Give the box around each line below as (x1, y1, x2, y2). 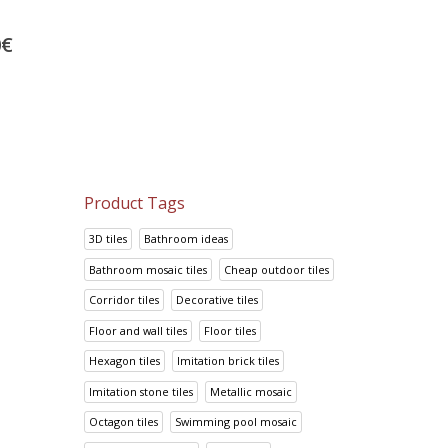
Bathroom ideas (144, 230, 229, 246)
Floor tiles (204, 322, 257, 338)
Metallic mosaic (210, 383, 293, 399)
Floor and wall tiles (88, 322, 187, 338)
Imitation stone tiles (88, 383, 193, 399)
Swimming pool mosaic (175, 414, 298, 430)
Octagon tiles (88, 414, 158, 430)
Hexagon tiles (88, 353, 160, 369)
